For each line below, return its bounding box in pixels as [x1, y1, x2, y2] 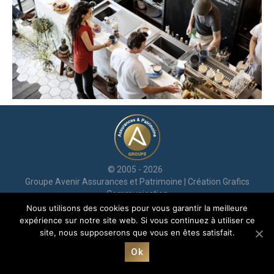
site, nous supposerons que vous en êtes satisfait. [39, 228, 235, 237]
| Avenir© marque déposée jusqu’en [111, 201, 262, 211]
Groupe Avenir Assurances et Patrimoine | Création [24, 176, 223, 187]
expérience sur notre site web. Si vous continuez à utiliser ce [19, 215, 255, 225]
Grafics [222, 176, 250, 187]
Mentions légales [12, 201, 80, 211]
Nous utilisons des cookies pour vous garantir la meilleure [26, 203, 248, 213]
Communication [106, 188, 168, 199]
